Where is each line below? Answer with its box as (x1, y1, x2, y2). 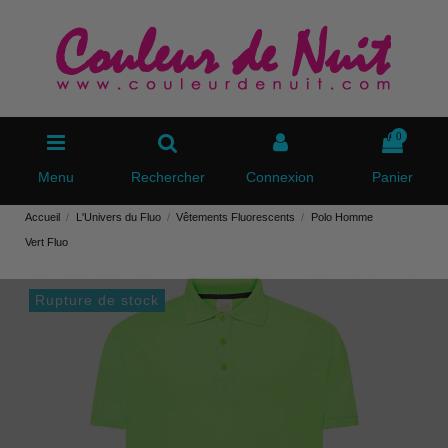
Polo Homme (310, 211, 373, 223)
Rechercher (131, 169, 205, 185)
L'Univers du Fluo (75, 211, 161, 223)
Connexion (246, 169, 314, 185)
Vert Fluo (25, 236, 68, 248)
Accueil (25, 211, 60, 223)
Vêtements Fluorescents (176, 211, 296, 223)
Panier (371, 169, 413, 185)
